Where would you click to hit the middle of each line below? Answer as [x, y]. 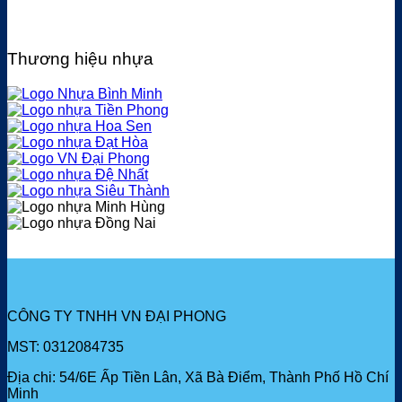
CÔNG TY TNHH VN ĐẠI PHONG [117, 317]
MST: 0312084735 [66, 347]
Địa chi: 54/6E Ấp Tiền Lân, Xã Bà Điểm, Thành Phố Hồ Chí [198, 378]
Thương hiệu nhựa [80, 59]
